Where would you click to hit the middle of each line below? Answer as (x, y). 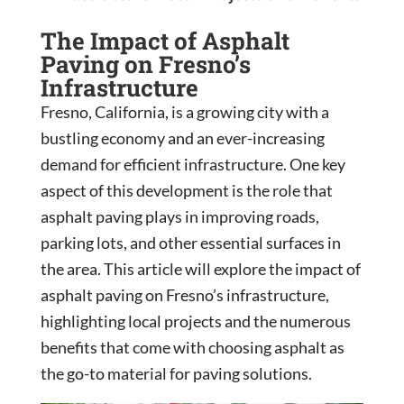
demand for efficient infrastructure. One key (193, 164)
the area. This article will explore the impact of (200, 268)
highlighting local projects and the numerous (195, 321)
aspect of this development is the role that (186, 190)
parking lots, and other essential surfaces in (190, 242)
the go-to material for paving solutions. (176, 373)
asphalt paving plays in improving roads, (179, 216)
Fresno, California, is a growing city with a (184, 111)
